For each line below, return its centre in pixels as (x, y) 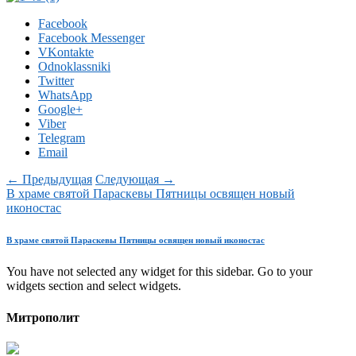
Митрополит (43, 317)
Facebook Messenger (91, 38)
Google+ (60, 110)
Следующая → (135, 180)
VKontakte (66, 52)
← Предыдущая (49, 180)
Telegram (62, 138)
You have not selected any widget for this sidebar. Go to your (159, 272)
